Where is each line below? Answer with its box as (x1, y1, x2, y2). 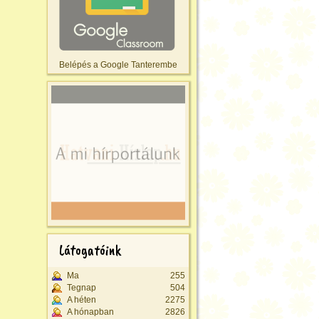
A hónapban (67, 307, 114, 318)
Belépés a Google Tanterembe (59, 60, 177, 70)
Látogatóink (59, 241, 121, 260)
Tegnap (67, 283, 96, 293)
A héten (67, 295, 96, 305)
